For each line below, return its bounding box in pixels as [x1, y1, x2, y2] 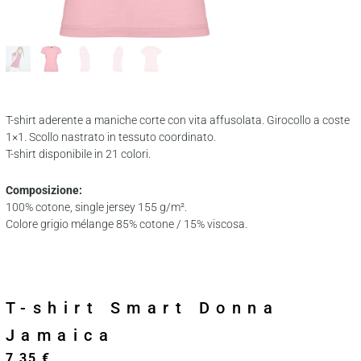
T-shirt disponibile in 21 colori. [5, 147, 151, 160]
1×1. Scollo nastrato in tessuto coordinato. [5, 130, 216, 143]
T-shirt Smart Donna [5, 298, 280, 318]
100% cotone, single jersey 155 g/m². [5, 201, 187, 214]
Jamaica [5, 326, 115, 346]
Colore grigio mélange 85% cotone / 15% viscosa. [5, 218, 247, 231]
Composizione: [5, 184, 82, 197]
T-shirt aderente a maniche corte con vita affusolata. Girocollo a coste [5, 113, 350, 127]
